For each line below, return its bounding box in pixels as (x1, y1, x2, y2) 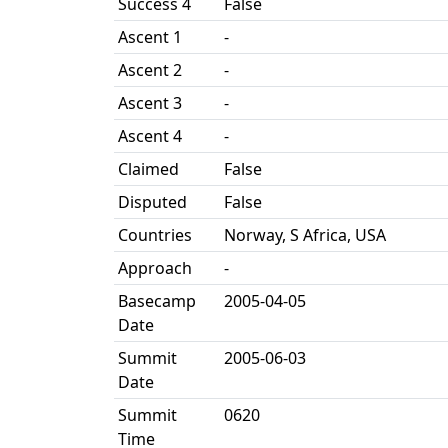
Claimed (118, 158, 179, 180)
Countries (118, 224, 192, 246)
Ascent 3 (118, 92, 182, 114)
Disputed (118, 191, 187, 213)
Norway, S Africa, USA (224, 224, 386, 246)
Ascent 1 (118, 26, 182, 48)
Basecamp (118, 290, 196, 312)
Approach (118, 257, 192, 279)
